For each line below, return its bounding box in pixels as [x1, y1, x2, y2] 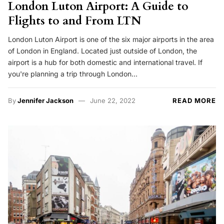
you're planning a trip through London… [8, 69, 137, 78]
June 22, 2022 [89, 96, 135, 105]
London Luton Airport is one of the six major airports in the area [8, 35, 214, 44]
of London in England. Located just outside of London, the [8, 46, 197, 55]
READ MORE [172, 96, 216, 105]
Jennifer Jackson [17, 96, 73, 105]
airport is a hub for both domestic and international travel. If [8, 58, 202, 67]
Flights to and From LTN [8, 12, 141, 28]
